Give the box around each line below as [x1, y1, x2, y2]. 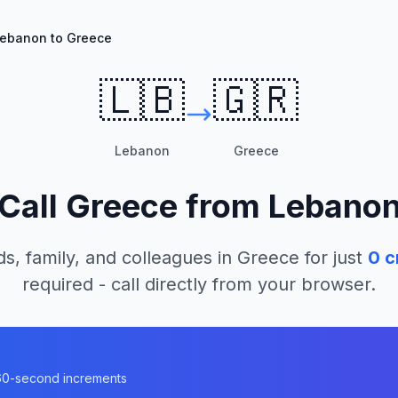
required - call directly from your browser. [22, 274, 376, 295]
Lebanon [115, 143, 170, 158]
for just [299, 247, 362, 268]
